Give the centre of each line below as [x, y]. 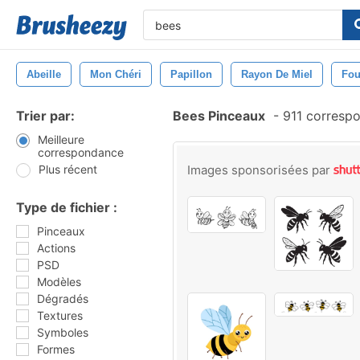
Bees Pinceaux [219, 116]
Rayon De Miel [277, 74]
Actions [56, 248]
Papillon [191, 74]
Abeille [44, 74]
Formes [56, 349]
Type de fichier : [67, 207]
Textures [60, 315]
